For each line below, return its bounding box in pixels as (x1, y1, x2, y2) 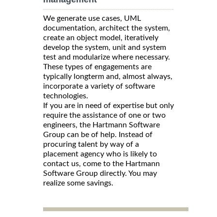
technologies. (43, 92, 88, 100)
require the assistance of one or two (43, 111, 166, 120)
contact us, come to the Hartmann (43, 160, 160, 168)
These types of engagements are (43, 63, 152, 71)
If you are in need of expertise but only (43, 102, 174, 110)
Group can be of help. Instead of (43, 131, 153, 139)
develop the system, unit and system (43, 44, 166, 52)
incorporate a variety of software (43, 82, 155, 91)
